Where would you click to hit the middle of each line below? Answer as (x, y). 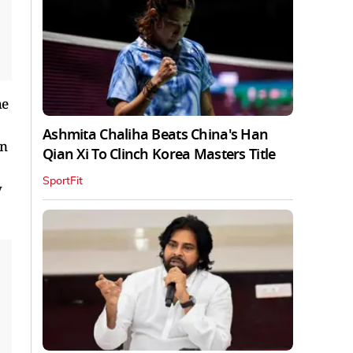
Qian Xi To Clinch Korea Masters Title (159, 154)
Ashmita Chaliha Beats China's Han (156, 134)
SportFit (63, 181)
